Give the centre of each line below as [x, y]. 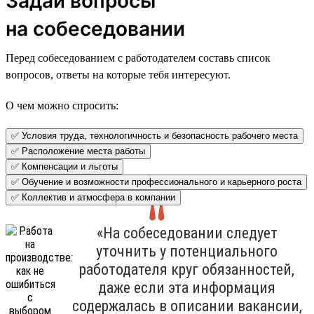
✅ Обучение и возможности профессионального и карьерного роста [156, 182]
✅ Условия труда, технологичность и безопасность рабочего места [155, 135]
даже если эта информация [187, 287]
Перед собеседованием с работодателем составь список [138, 57]
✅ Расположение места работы [78, 151]
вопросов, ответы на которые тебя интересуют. [118, 74]
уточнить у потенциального [187, 251]
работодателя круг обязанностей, [187, 269]
